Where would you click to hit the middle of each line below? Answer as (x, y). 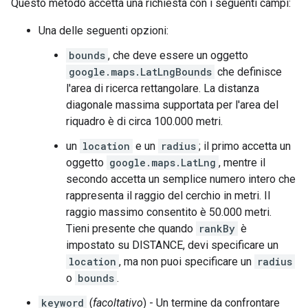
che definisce (248, 72)
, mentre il (242, 163)
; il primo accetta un (245, 146)
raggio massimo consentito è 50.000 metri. (169, 212)
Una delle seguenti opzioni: (103, 31)
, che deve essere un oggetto (178, 56)
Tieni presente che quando (131, 229)
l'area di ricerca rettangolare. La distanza (163, 89)
